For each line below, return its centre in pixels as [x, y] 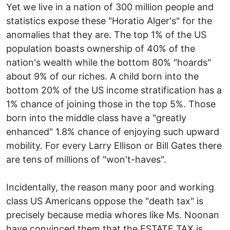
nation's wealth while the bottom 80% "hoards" [109, 62]
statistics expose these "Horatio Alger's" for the [109, 21]
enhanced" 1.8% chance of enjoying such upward [113, 131]
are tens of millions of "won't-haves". [86, 159]
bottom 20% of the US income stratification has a [114, 90]
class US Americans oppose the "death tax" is [105, 201]
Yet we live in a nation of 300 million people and [110, 7]
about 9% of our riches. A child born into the [102, 76]
